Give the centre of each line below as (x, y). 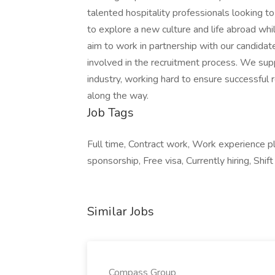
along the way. (118, 96)
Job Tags (110, 113)
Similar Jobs (121, 211)
